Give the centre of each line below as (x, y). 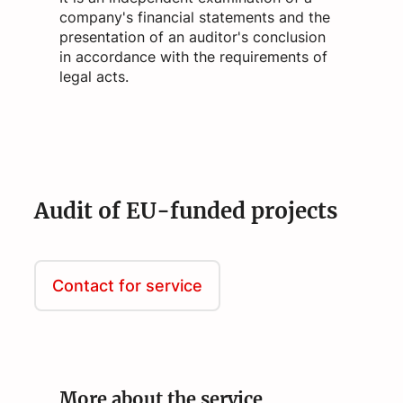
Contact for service (128, 285)
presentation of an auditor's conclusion (192, 36)
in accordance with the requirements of (193, 56)
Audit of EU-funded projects (186, 210)
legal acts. (94, 76)
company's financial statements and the (194, 17)
